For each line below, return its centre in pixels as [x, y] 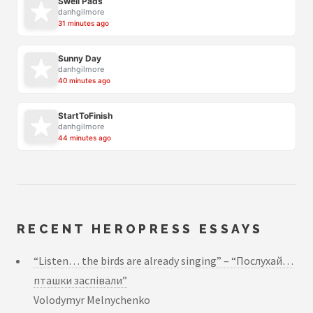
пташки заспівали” [80, 281]
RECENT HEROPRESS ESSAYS [140, 228]
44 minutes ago [85, 138]
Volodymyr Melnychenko [92, 300]
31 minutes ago [83, 23]
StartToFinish [85, 116]
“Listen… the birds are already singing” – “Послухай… [163, 261]
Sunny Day [80, 59]
